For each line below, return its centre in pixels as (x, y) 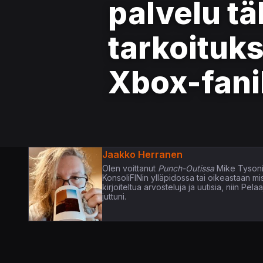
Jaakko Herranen (142, 155)
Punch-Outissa (185, 168)
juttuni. (114, 197)
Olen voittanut (129, 168)
